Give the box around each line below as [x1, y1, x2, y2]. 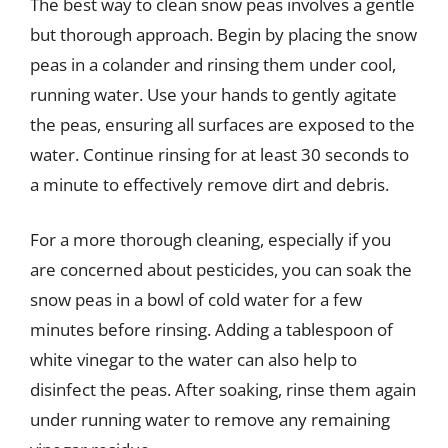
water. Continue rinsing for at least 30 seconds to [30, 142, 409, 166]
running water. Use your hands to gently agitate [30, 82, 397, 106]
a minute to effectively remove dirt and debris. [30, 172, 389, 196]
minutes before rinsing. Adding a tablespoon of [30, 318, 393, 341]
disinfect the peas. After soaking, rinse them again [30, 378, 416, 401]
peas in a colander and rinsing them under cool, [30, 52, 396, 76]
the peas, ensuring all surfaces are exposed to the [30, 112, 415, 136]
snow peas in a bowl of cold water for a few [30, 288, 362, 311]
